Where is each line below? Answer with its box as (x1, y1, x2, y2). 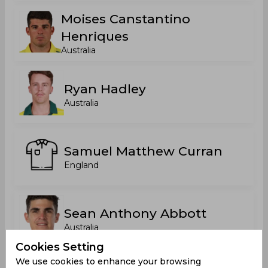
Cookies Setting (16, 240, 104, 254)
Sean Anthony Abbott (64, 206, 206, 221)
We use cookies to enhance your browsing (16, 255, 201, 267)
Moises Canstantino (61, 11, 191, 26)
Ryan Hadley (64, 81, 146, 96)
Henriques (61, 29, 129, 44)
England (64, 160, 99, 170)
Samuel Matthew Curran (64, 144, 223, 159)
